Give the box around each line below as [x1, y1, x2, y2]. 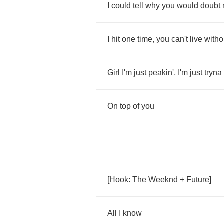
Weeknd [148, 175, 178, 184]
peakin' [148, 68, 174, 77]
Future [186, 175, 209, 184]
